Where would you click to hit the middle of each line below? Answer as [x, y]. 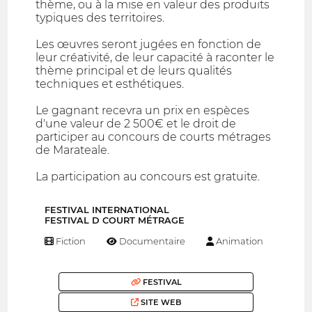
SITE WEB [160, 302]
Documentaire [151, 241]
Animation [238, 241]
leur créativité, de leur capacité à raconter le [155, 57]
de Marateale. [73, 150]
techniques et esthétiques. [110, 84]
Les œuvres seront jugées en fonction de [149, 44]
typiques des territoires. [100, 17]
